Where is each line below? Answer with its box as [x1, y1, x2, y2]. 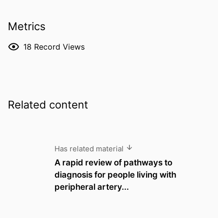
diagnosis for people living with [54, 169, 176, 180]
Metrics [8, 19, 46, 33]
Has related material [54, 144, 126, 154]
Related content [8, 98, 88, 111]
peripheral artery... [54, 181, 129, 192]
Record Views [34, 41, 85, 52]
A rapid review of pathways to [54, 157, 172, 167]
